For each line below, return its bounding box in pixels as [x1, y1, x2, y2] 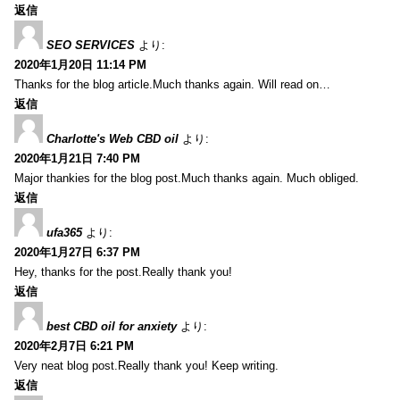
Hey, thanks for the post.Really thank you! [14, 264, 232, 279]
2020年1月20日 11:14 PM [14, 57, 146, 71]
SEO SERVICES [46, 37, 135, 52]
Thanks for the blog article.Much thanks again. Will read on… [14, 77, 330, 91]
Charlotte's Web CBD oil [46, 131, 179, 146]
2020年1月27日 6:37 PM [14, 245, 140, 259]
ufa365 [46, 225, 82, 239]
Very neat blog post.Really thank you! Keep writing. [14, 358, 279, 372]
